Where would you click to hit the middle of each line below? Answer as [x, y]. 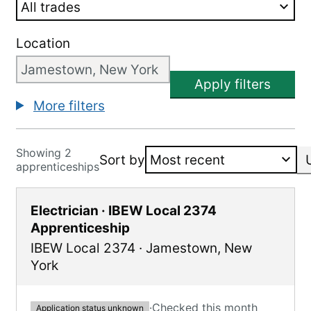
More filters [69, 106]
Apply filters [233, 84]
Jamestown [182, 248]
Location [43, 43]
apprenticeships [58, 167]
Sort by [122, 160]
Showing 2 [44, 153]
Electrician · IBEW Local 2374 [124, 211]
